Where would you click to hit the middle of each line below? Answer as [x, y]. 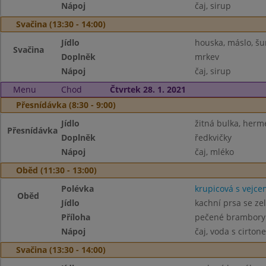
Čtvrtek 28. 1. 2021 [148, 89]
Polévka [78, 189]
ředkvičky [213, 137]
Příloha [76, 217]
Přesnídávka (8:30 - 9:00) [66, 105]
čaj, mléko [214, 152]
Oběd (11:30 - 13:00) [56, 170]
